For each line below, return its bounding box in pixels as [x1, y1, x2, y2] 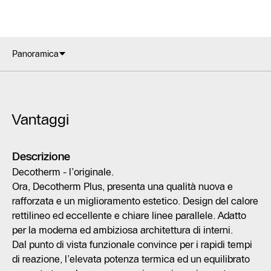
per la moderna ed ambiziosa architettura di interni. [12, 224, 233, 237]
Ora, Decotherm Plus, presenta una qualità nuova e [12, 180, 233, 193]
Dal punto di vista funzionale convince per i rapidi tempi [12, 238, 252, 251]
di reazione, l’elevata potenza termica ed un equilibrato [12, 253, 250, 266]
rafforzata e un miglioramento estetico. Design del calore [12, 195, 258, 207]
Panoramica [12, 48, 59, 60]
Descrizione [12, 150, 70, 164]
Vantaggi [12, 111, 69, 129]
